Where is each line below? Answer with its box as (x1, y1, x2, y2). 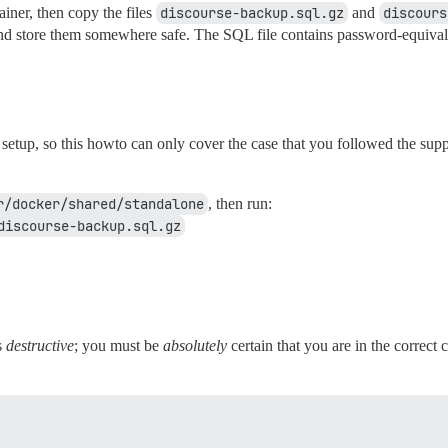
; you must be (74, 337, 163, 355)
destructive (6, 337, 74, 355)
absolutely (163, 337, 227, 355)
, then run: (208, 195, 272, 213)
